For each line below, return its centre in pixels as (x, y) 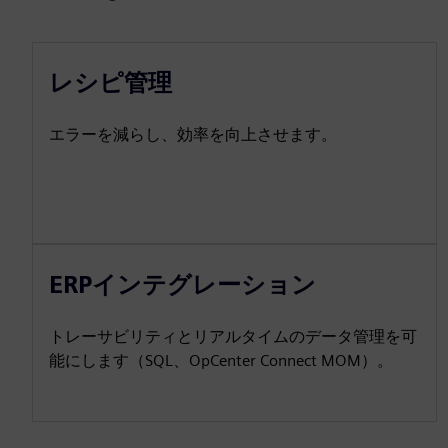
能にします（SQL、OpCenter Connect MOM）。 (221, 361)
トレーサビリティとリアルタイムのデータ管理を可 (233, 337)
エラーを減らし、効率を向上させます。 (193, 135)
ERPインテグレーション (182, 285)
